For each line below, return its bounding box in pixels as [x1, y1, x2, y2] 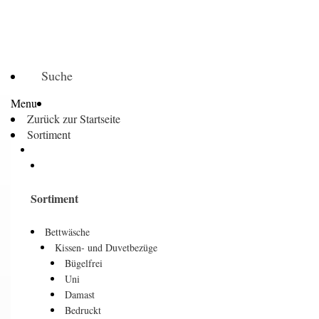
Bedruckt [65, 303, 101, 317]
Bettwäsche [45, 224, 90, 239]
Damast [65, 287, 95, 301]
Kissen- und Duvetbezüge [55, 240, 157, 254]
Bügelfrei [65, 256, 103, 270]
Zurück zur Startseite [27, 111, 120, 126]
